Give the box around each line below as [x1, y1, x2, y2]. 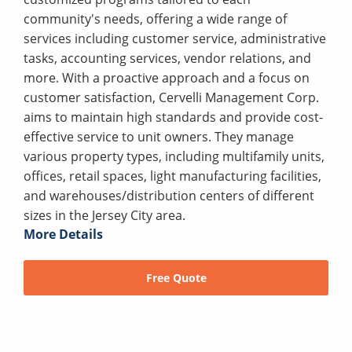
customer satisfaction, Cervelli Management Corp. [24, 88, 319, 106]
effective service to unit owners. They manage [24, 127, 294, 145]
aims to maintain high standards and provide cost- [24, 108, 323, 126]
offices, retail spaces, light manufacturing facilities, [24, 167, 321, 185]
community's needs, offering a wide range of [24, 9, 287, 27]
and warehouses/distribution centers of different [24, 186, 314, 204]
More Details [24, 225, 103, 243]
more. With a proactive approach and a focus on [24, 68, 310, 86]
